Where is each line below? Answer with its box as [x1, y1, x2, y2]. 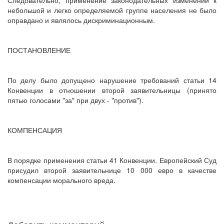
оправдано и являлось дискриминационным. [7, 15, 155, 25]
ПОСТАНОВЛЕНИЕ [7, 45, 70, 55]
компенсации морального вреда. [7, 175, 115, 185]
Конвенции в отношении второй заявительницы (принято [7, 85, 216, 95]
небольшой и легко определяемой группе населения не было [7, 5, 216, 15]
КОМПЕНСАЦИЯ [7, 125, 62, 135]
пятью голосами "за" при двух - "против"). [7, 95, 143, 105]
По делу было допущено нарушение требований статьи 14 [7, 75, 216, 85]
